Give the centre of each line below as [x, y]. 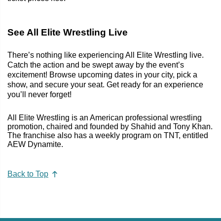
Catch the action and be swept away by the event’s [96, 65]
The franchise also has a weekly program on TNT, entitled [108, 135]
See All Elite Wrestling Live [68, 32]
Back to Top [28, 174]
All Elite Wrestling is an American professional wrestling [105, 117]
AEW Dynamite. [35, 144]
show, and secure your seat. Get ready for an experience [105, 84]
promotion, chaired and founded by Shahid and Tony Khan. [110, 126]
